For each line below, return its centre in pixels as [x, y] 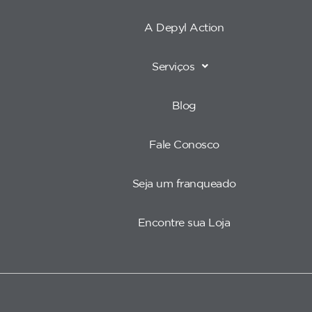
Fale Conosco [184, 145]
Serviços [173, 67]
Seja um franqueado [184, 184]
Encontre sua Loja [184, 223]
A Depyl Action [184, 28]
